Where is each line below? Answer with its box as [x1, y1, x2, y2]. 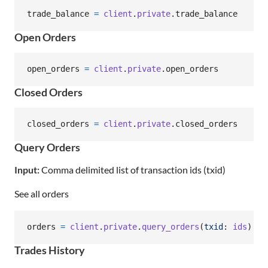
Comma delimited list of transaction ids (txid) [39, 163, 226, 175]
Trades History [14, 243, 85, 257]
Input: [14, 163, 39, 175]
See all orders [14, 187, 69, 199]
